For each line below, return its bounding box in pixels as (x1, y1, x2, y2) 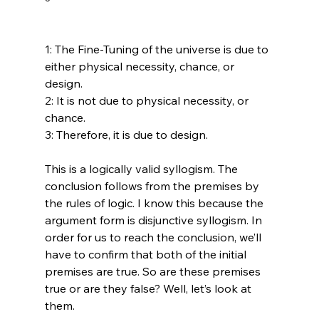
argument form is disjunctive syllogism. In (44, 212, 265, 227)
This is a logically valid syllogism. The (44, 161, 241, 176)
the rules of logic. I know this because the (44, 195, 266, 210)
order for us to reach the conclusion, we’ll (44, 229, 264, 244)
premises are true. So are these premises (44, 263, 263, 278)
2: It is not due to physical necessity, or (44, 93, 251, 108)
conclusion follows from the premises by (44, 178, 262, 193)
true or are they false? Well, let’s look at (44, 281, 254, 296)
